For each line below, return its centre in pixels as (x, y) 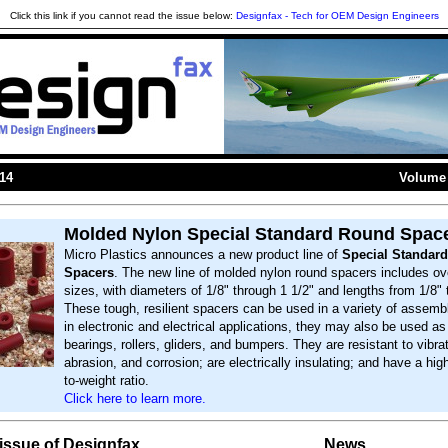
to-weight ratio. (106, 380)
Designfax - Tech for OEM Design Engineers (337, 15)
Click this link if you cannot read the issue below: (122, 15)
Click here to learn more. (135, 398)
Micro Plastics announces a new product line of (203, 254)
